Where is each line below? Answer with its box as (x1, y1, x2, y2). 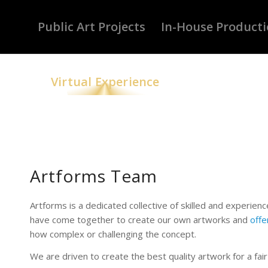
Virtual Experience (51, 73, 160, 90)
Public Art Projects (38, 19, 145, 35)
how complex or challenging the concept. (30, 228, 196, 240)
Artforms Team (30, 164, 157, 187)
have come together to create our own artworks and (30, 214, 250, 226)
